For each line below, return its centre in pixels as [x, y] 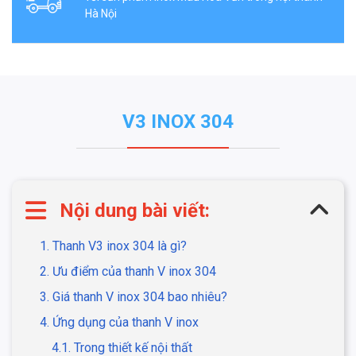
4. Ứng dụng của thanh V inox [119, 322]
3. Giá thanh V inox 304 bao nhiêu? [133, 297]
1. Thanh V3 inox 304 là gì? [113, 246]
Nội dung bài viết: [135, 211]
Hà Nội [101, 14]
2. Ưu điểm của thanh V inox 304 [128, 271]
